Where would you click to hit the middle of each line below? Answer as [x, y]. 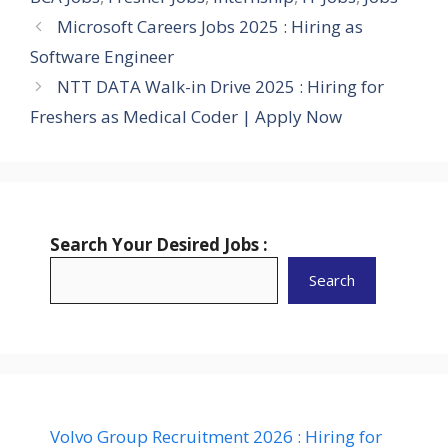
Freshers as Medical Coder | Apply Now [186, 116]
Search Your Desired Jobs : [159, 244]
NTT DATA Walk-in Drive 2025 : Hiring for [221, 86]
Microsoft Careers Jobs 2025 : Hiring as [210, 26]
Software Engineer [102, 56]
